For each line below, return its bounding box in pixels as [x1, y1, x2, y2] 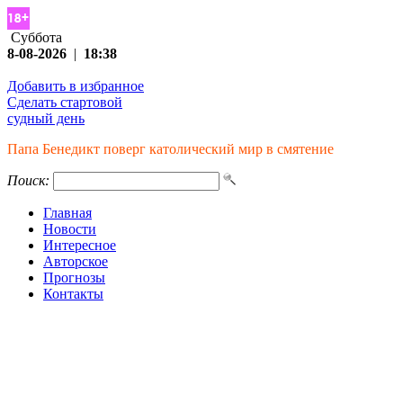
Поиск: [7, 173, 49, 188]
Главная [43, 205, 92, 220]
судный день [7, 111, 85, 126]
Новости [43, 221, 96, 237]
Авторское [43, 254, 108, 269]
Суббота [7, 30, 62, 45]
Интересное [43, 237, 116, 253]
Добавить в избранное [7, 78, 144, 94]
